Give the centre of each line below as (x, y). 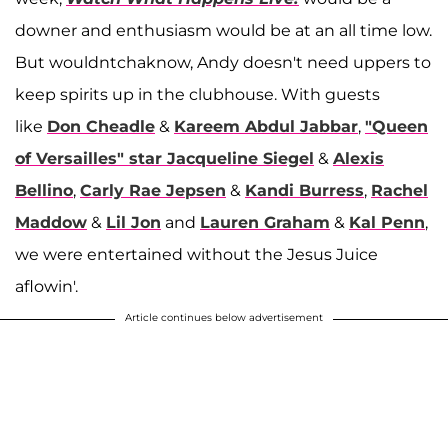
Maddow (51, 222)
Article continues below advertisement (224, 317)
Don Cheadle (101, 126)
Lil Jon (133, 222)
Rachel (399, 190)
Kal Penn (387, 222)
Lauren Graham (265, 222)
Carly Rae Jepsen (153, 190)
